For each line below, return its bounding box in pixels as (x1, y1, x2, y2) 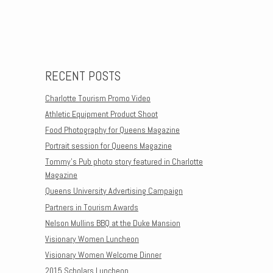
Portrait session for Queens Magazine (45, 140, 172, 152)
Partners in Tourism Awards (45, 201, 138, 213)
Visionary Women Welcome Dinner (45, 249, 161, 261)
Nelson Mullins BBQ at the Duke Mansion (45, 217, 180, 229)
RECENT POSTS (45, 68, 121, 85)
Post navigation (45, 16, 147, 38)
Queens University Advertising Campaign (45, 185, 183, 197)
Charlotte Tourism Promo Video (45, 92, 151, 104)
